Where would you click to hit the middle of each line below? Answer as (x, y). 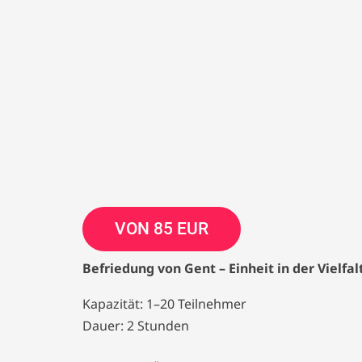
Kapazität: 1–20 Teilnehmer (164, 304)
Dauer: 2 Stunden (136, 326)
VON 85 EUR (162, 229)
